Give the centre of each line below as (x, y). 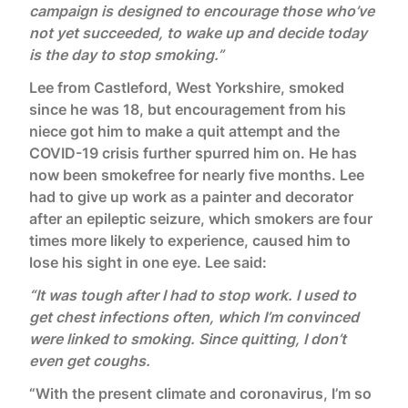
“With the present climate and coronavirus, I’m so (200, 393)
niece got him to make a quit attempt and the (184, 131)
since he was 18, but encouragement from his (188, 109)
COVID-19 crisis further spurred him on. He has (193, 153)
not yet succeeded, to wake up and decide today (198, 33)
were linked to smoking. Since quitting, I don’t (188, 339)
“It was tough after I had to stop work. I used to (193, 295)
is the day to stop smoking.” (127, 55)
